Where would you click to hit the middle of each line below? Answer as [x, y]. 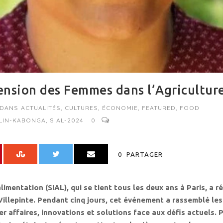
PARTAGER [145, 154]
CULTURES [81, 108]
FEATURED [159, 108]
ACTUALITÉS [41, 108]
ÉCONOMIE [120, 108]
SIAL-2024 [67, 120]
